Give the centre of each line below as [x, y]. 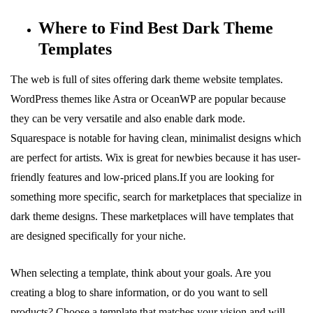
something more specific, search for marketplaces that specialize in [156, 196]
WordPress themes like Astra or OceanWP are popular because [148, 99]
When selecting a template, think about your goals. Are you [141, 272]
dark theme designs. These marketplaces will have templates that [152, 216]
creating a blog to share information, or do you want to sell [139, 292]
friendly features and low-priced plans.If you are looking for [142, 177]
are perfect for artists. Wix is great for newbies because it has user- [155, 157]
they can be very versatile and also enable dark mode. [128, 118]
